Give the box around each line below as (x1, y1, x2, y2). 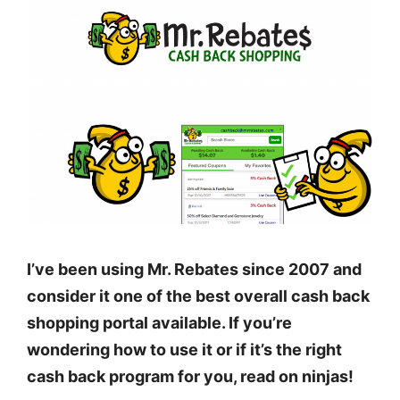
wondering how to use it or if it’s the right (27, 340, 342, 360)
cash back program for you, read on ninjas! (27, 367, 354, 387)
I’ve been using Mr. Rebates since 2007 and (27, 260, 362, 279)
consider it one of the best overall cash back (27, 287, 370, 306)
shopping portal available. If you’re (27, 313, 292, 333)
